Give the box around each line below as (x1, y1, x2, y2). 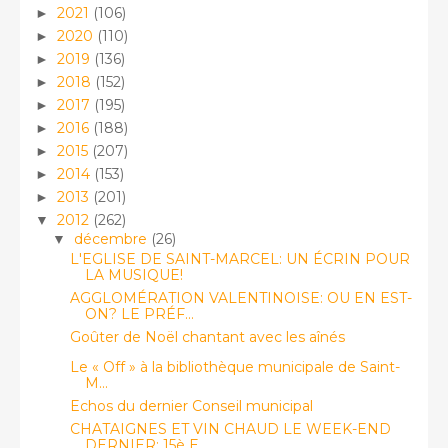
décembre (73, 230, 151, 248)
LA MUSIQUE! (84, 265, 183, 284)
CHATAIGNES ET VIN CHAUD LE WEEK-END (69, 419, 391, 438)
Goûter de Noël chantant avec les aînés (69, 327, 345, 346)
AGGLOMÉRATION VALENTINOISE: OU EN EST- (69, 288, 412, 307)
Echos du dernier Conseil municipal (69, 396, 313, 415)
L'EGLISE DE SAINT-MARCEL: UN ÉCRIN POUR (69, 249, 410, 268)
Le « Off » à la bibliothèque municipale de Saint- (69, 357, 400, 376)
